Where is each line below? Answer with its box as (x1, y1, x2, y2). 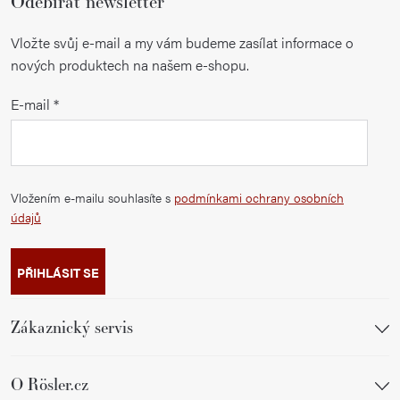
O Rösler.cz (11, 372, 88, 395)
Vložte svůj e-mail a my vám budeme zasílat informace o (11, 31, 354, 53)
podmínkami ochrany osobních (174, 187, 344, 206)
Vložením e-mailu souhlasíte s (11, 187, 174, 206)
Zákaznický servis (11, 315, 133, 337)
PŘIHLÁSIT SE (17, 262, 99, 281)
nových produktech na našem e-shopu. (11, 54, 249, 75)
